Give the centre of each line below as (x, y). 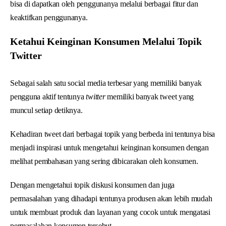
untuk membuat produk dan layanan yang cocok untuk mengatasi (110, 212)
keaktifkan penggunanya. (49, 17)
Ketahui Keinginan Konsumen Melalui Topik (106, 41)
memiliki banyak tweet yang (150, 96)
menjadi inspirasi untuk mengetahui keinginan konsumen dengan (109, 147)
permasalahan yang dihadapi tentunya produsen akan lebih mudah (111, 198)
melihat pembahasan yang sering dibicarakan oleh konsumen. (104, 161)
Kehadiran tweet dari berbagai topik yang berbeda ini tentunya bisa (113, 134)
